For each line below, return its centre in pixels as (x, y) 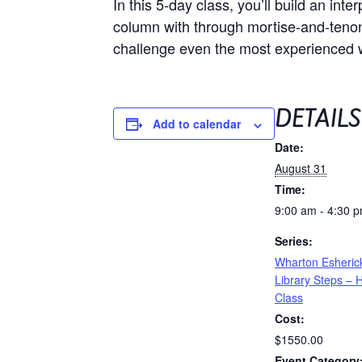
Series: (294, 241)
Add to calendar (197, 124)
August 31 (301, 168)
